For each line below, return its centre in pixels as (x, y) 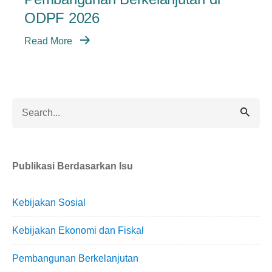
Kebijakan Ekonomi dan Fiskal (78, 231)
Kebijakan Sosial (49, 203)
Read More (49, 41)
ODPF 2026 (62, 18)
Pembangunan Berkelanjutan (75, 259)
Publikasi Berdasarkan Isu (73, 166)
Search (27, 105)
